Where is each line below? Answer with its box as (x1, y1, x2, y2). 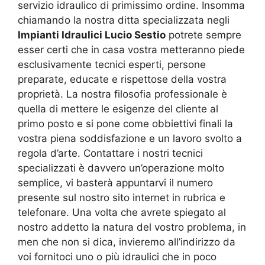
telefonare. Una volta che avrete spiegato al (18, 206, 226, 218)
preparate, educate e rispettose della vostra (18, 73, 227, 85)
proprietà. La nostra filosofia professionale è (18, 88, 227, 100)
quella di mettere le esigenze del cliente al (18, 102, 218, 115)
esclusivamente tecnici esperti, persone (18, 58, 206, 70)
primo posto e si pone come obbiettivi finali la (18, 117, 233, 130)
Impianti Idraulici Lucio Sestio (18, 28, 166, 41)
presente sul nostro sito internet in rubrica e (18, 191, 225, 203)
